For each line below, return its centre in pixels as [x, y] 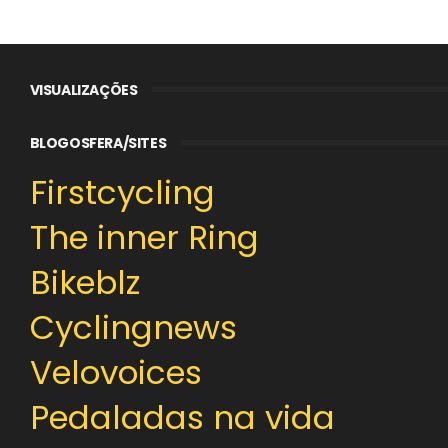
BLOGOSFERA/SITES [98, 142]
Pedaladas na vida [182, 417]
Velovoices [115, 372]
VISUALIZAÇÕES [83, 89]
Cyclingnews [133, 327]
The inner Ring [144, 237]
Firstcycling [122, 192]
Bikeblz [84, 282]
